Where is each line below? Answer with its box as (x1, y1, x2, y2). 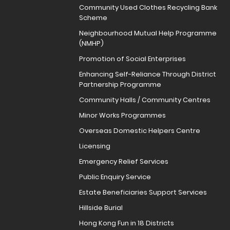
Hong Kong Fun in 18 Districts (79, 218, 174, 228)
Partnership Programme (79, 80, 161, 90)
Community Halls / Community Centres (79, 95, 210, 105)
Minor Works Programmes (79, 110, 166, 121)
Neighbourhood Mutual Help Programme (79, 28, 217, 39)
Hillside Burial (79, 203, 123, 213)
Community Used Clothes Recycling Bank (79, 3, 217, 13)
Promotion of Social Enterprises (79, 54, 186, 64)
